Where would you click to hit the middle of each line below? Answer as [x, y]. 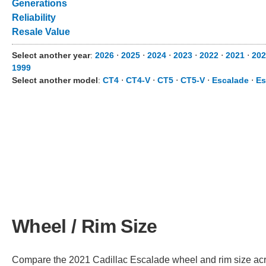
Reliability [34, 18]
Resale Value [41, 32]
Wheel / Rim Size [85, 226]
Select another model [55, 80]
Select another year [51, 55]
